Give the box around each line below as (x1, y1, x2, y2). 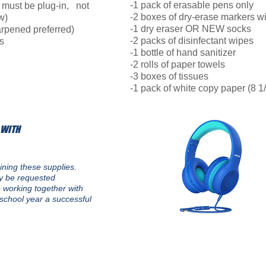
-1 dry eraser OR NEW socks (130, 24, 251, 34)
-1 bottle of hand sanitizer (130, 47, 236, 58)
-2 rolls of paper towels (130, 59, 225, 69)
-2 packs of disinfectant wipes (130, 36, 254, 46)
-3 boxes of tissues (130, 71, 208, 81)
